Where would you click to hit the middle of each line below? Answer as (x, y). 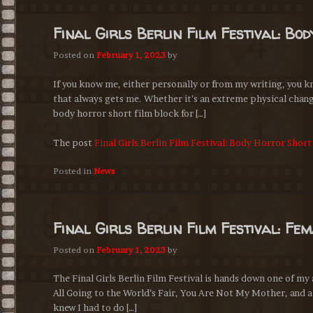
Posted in (72, 170)
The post (74, 142)
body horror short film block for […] (130, 113)
